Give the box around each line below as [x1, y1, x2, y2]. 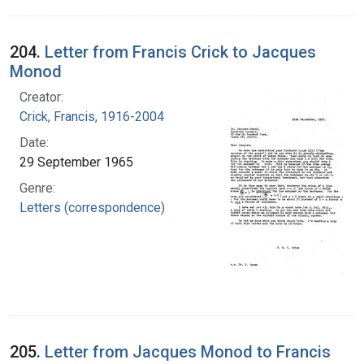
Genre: [19, 180, 55, 196]
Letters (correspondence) [19, 199, 165, 215]
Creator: [19, 89, 63, 105]
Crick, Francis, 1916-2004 [19, 108, 164, 124]
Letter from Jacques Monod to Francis [45, 341, 331, 362]
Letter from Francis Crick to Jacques [45, 41, 316, 62]
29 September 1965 [19, 154, 133, 170]
